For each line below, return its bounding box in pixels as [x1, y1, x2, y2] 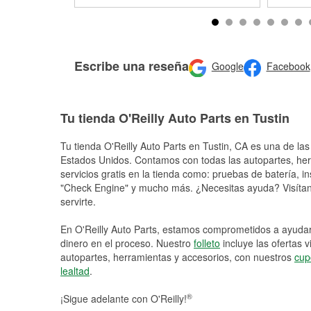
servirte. [60, 194, 96, 208]
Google [211, 59, 244, 74]
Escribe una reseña [74, 56, 189, 75]
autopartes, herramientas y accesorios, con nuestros [60, 250, 294, 264]
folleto [194, 236, 220, 250]
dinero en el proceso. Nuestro [60, 236, 194, 250]
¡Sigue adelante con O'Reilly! [60, 292, 187, 305]
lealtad [60, 264, 90, 278]
